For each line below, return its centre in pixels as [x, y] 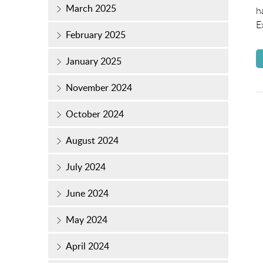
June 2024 [87, 193]
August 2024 [92, 141]
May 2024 [87, 220]
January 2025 [94, 61]
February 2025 [96, 35]
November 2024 [99, 88]
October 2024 [95, 114]
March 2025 [91, 9]
